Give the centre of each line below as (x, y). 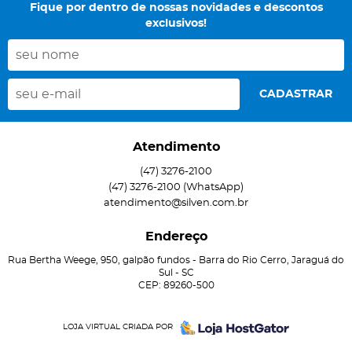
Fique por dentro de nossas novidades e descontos (176, 7)
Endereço (176, 236)
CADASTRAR (296, 94)
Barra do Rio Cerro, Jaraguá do (271, 260)
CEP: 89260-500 (176, 285)
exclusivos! (176, 23)
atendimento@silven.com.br (176, 203)
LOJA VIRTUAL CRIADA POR (119, 326)
